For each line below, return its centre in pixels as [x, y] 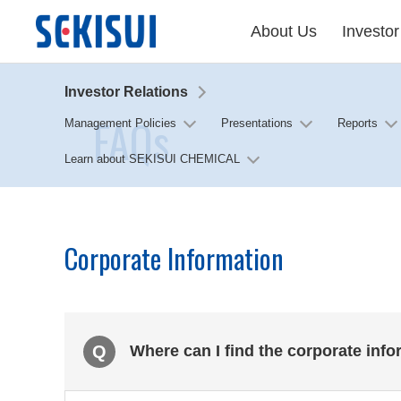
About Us [284, 31]
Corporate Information [174, 259]
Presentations [257, 123]
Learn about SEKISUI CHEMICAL [152, 159]
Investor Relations [126, 92]
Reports [358, 123]
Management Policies [120, 123]
